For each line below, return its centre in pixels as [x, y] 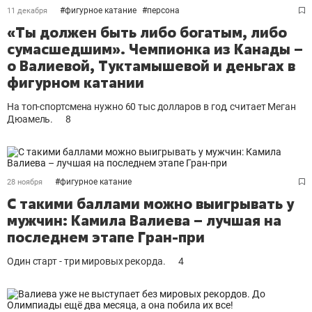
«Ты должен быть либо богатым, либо [147, 32]
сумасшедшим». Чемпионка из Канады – [155, 49]
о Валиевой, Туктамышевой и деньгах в [151, 66]
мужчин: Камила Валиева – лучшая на [144, 220]
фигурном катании [76, 83]
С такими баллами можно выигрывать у [150, 204]
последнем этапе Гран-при [106, 237]
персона [163, 10]
